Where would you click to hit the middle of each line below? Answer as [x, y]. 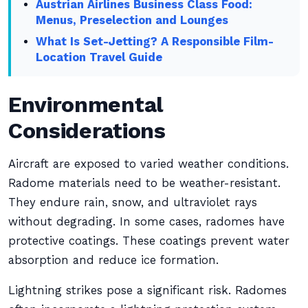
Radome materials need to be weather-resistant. [144, 183]
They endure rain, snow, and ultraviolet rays [133, 202]
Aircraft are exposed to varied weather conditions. [148, 164]
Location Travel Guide [99, 57]
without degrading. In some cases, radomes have [146, 222]
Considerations [87, 131]
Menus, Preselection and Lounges [132, 20]
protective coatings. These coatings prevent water [149, 241]
